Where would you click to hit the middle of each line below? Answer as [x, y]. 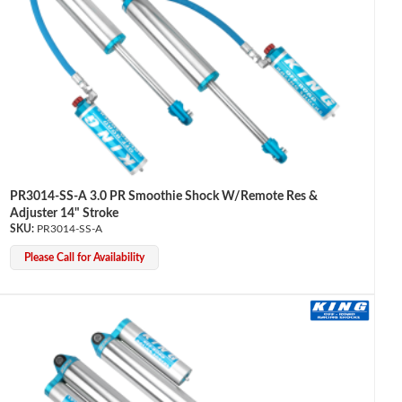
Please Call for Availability [84, 258]
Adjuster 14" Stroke [64, 214]
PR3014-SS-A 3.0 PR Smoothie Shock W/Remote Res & [163, 197]
